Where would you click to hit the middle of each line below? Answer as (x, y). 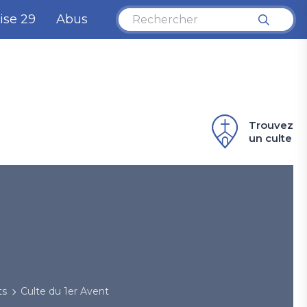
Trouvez (271, 125)
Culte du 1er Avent (65, 291)
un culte (270, 138)
